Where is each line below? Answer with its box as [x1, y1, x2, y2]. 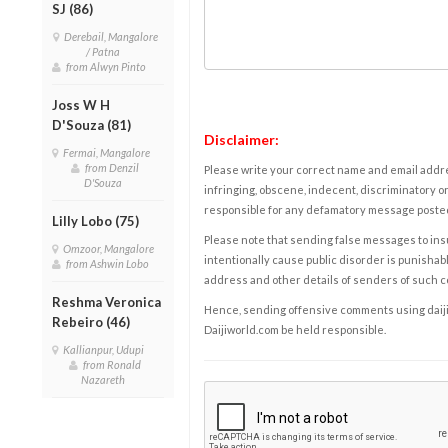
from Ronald [83, 357, 142, 371]
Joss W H [52, 96, 110, 113]
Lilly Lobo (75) [52, 212, 139, 229]
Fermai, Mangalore [63, 145, 154, 159]
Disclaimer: [203, 130, 279, 148]
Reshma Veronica [52, 293, 161, 310]
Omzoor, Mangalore [63, 241, 158, 255]
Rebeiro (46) [52, 313, 130, 330]
